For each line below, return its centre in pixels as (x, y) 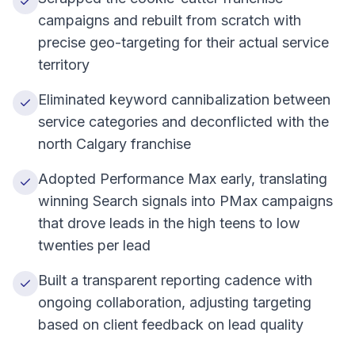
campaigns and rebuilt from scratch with (170, 20)
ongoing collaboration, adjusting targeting (175, 302)
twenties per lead (94, 245)
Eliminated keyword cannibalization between (184, 99)
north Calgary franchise (115, 144)
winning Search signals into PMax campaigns (185, 201)
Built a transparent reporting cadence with (175, 280)
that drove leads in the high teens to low (169, 223)
